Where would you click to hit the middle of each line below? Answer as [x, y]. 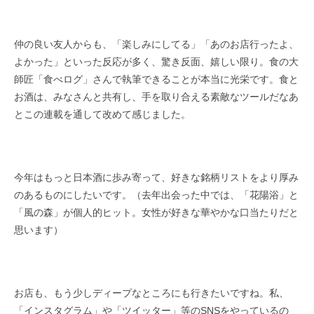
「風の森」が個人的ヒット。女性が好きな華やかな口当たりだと [156, 212]
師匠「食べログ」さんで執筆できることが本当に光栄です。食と [156, 79]
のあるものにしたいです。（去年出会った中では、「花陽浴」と [156, 194]
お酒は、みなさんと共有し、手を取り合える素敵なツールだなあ [156, 96]
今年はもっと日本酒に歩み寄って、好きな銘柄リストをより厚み [156, 177]
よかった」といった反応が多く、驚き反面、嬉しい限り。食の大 [156, 61]
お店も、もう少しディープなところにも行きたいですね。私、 [151, 293]
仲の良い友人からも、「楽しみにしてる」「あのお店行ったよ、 [156, 44]
